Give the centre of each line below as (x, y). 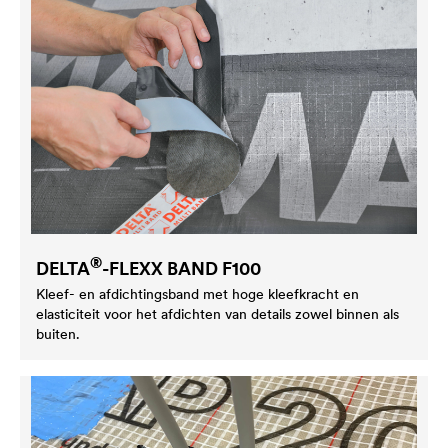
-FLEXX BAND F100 (181, 268)
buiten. (58, 333)
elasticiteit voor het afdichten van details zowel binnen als (217, 313)
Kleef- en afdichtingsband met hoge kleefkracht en (197, 293)
